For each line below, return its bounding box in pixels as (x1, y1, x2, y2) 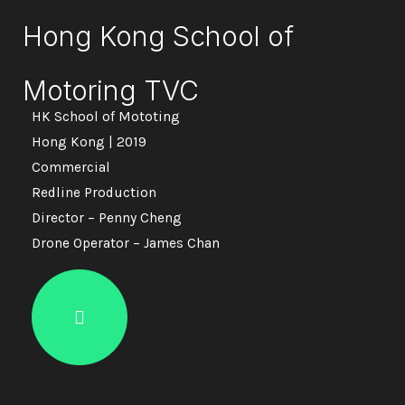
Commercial (32, 158, 110, 175)
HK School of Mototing (32, 108, 180, 125)
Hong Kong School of (23, 19, 294, 52)
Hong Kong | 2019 (32, 133, 146, 150)
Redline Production (32, 184, 156, 201)
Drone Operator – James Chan (32, 234, 220, 251)
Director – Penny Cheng (32, 209, 182, 226)
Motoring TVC (23, 73, 199, 107)
